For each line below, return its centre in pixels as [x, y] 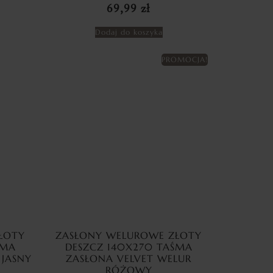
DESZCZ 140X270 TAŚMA [129, 247]
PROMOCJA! [185, 60]
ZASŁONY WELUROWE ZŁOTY [129, 236]
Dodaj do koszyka [129, 32]
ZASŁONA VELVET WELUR [129, 259]
